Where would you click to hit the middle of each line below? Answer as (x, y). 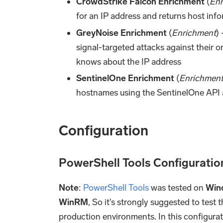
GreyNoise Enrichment (122, 33)
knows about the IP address (129, 61)
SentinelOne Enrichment (125, 78)
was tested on (177, 187)
